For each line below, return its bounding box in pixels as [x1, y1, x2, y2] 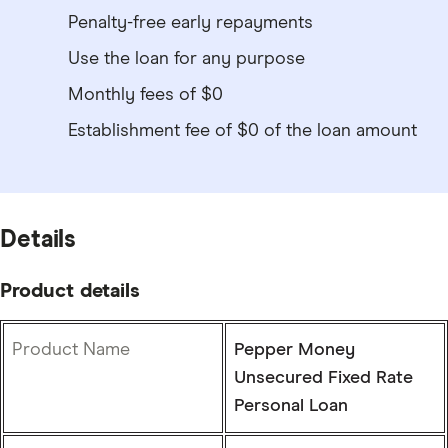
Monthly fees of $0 [68, 85, 223, 104]
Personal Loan [234, 396, 348, 415]
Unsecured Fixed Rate [234, 368, 413, 387]
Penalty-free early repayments [68, 13, 313, 32]
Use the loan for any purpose [68, 49, 305, 68]
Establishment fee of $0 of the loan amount [68, 121, 417, 140]
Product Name [12, 340, 130, 359]
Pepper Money [234, 340, 355, 359]
